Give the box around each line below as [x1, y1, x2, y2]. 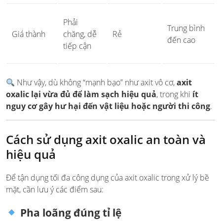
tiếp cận [63, 40, 91, 52]
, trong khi [156, 89, 192, 100]
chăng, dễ [63, 29, 97, 40]
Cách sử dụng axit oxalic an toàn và [6, 131, 206, 148]
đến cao [167, 35, 195, 46]
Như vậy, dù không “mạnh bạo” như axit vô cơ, [15, 77, 177, 88]
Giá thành [12, 29, 45, 40]
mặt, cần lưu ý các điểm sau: [6, 184, 104, 195]
